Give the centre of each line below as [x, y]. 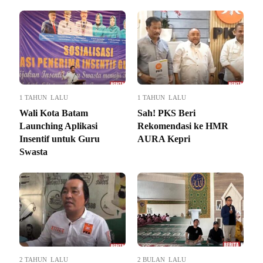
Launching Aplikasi [58, 126]
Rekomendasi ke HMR [183, 126]
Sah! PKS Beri [166, 113]
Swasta [33, 152]
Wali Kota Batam [54, 113]
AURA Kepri [164, 139]
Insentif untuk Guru [60, 139]
